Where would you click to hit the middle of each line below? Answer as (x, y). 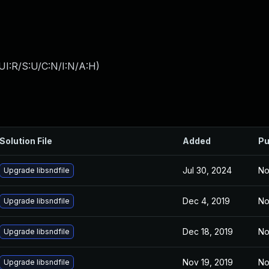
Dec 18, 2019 (208, 231)
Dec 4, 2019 (206, 201)
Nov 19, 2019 (208, 262)
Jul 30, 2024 (207, 170)
